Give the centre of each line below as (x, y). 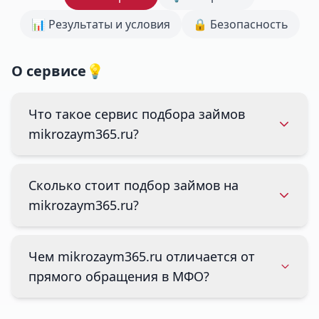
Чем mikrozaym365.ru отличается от (142, 256)
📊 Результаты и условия (100, 24)
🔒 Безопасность (240, 24)
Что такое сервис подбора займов (137, 114)
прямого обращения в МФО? (119, 276)
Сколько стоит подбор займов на (134, 185)
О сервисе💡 (58, 71)
